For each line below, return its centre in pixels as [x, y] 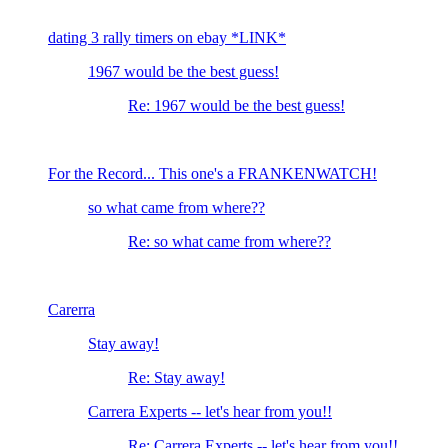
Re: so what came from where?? [229, 242]
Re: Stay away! [176, 378]
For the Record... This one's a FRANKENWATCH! [212, 174]
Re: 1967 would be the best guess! [236, 106]
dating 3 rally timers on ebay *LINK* [167, 38]
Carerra [71, 310]
